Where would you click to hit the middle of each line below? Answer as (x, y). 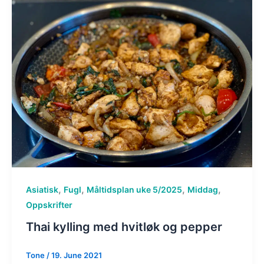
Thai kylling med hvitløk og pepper (124, 227)
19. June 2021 (76, 255)
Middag (202, 189)
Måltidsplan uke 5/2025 (134, 189)
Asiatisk (42, 189)
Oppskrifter (49, 204)
